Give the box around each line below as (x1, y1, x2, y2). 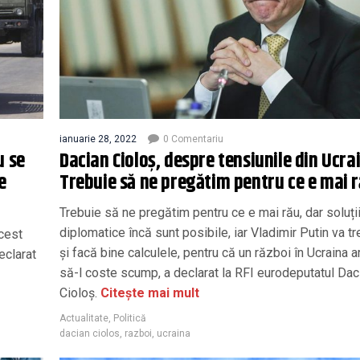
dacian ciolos (59, 327, 120, 339)
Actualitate (59, 312, 108, 324)
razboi (125, 327, 152, 339)
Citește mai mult (97, 284, 199, 301)
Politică (113, 312, 146, 324)
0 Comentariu (163, 133, 223, 145)
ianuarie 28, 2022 (59, 133, 137, 145)
